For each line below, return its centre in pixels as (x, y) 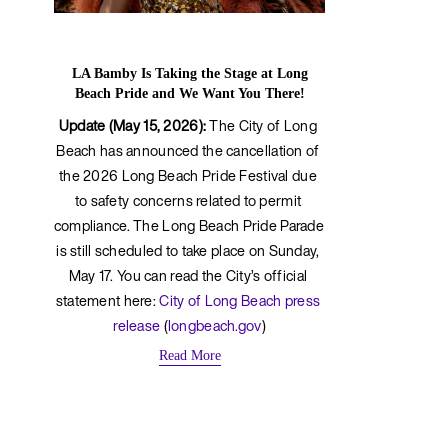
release (137, 325)
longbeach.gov (214, 325)
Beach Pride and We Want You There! (189, 92)
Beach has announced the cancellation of (188, 150)
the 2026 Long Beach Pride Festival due (187, 175)
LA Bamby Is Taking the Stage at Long (189, 72)
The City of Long (262, 125)
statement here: (107, 300)
